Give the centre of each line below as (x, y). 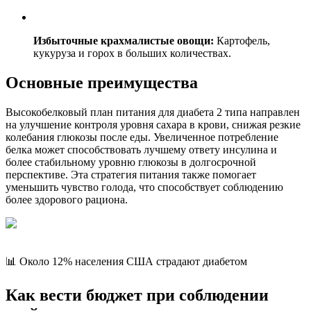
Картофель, (242, 41)
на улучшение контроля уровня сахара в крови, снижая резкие (153, 125)
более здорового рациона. (67, 200)
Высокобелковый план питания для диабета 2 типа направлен (153, 112)
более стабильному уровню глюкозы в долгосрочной (131, 162)
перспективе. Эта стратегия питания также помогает (131, 175)
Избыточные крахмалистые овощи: (124, 41)
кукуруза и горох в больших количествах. (132, 53)
